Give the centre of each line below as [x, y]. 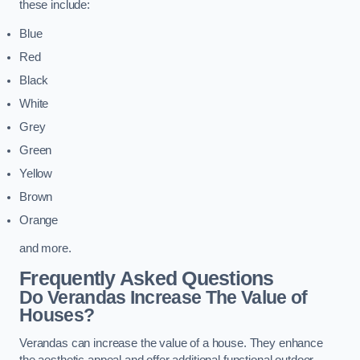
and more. [45, 249]
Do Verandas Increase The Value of [164, 297]
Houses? [57, 315]
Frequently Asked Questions [149, 278]
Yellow [36, 173]
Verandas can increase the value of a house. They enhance [171, 344]
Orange [39, 220]
